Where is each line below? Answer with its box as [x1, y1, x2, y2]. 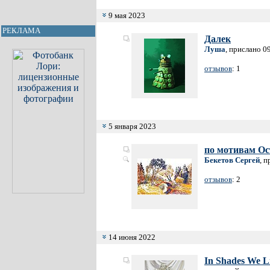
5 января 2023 [107, 122, 156, 131]
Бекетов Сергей [204, 155, 260, 165]
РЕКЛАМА [2, 26, 40, 35]
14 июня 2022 [107, 233, 155, 242]
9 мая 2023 [107, 11, 145, 20]
